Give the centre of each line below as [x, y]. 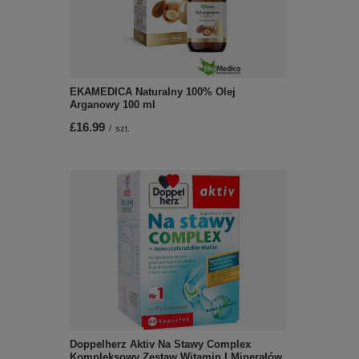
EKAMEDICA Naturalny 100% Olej [153, 92]
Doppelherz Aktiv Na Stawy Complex [160, 344]
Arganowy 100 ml [113, 105]
